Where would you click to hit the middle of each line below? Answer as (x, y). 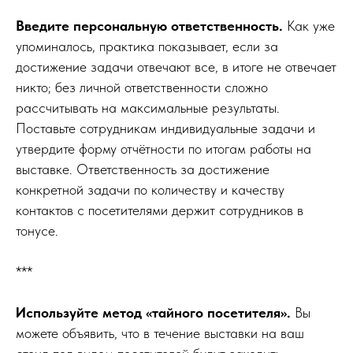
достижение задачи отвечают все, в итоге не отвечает (176, 66)
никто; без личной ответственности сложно (142, 87)
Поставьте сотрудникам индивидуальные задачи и (165, 128)
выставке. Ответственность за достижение (143, 169)
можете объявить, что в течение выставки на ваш (160, 333)
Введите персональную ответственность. (149, 25)
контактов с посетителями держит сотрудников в (160, 210)
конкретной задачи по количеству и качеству (150, 189)
